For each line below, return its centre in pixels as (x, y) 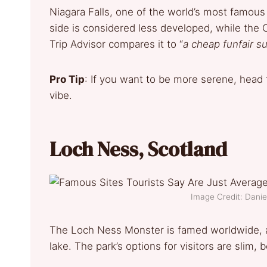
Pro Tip (67, 80)
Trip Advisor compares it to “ (116, 44)
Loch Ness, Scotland (138, 149)
